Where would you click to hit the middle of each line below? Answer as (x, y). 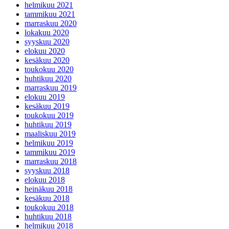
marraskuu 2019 (51, 88)
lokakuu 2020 (47, 33)
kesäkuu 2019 (47, 106)
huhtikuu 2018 (48, 217)
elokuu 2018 (45, 180)
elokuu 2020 (45, 51)
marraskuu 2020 (51, 24)
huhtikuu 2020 (48, 79)
